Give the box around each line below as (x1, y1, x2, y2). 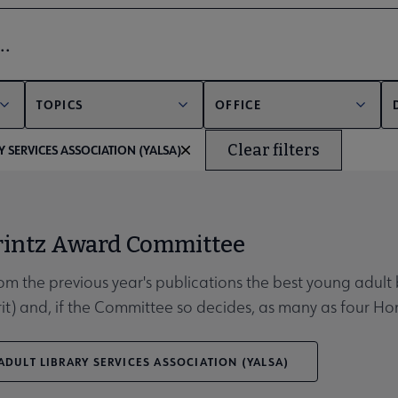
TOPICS (36, 96, 84, 112)
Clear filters (227, 139, 320, 160)
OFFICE (214, 96, 262, 112)
